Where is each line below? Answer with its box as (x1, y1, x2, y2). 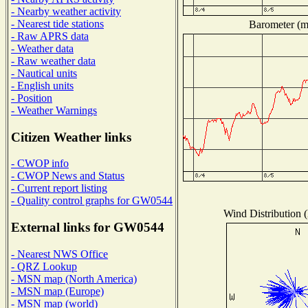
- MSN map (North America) (11, 272, 137, 285)
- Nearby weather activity (11, 5, 121, 17)
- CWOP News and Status (11, 170, 124, 182)
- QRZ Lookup (11, 260, 77, 272)
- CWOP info (11, 157, 69, 170)
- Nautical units (11, 67, 77, 79)
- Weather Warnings (11, 104, 97, 116)
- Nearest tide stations (11, 17, 104, 30)
